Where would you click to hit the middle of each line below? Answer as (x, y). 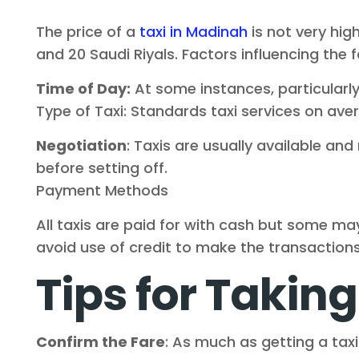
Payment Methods (102, 190)
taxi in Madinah (191, 32)
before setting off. (101, 168)
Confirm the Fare (100, 342)
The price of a (85, 32)
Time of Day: (83, 89)
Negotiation (81, 145)
